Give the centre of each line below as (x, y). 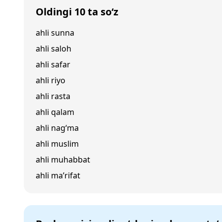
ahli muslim (57, 144)
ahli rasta (53, 96)
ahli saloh (54, 49)
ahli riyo (51, 80)
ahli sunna (55, 33)
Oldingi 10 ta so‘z (77, 12)
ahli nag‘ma (57, 128)
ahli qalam (55, 112)
